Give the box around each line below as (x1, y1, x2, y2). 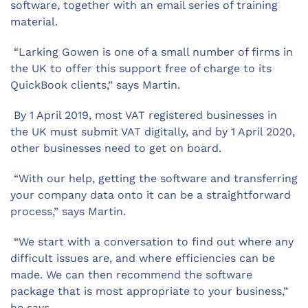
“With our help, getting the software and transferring (10, 172, 298, 185)
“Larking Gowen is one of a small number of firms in (10, 45, 293, 58)
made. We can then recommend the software (10, 268, 252, 281)
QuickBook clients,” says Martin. (10, 78, 180, 91)
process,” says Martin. (10, 205, 126, 218)
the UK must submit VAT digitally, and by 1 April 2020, (10, 125, 295, 138)
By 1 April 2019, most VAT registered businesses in (10, 109, 277, 122)
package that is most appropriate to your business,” (10, 285, 288, 298)
